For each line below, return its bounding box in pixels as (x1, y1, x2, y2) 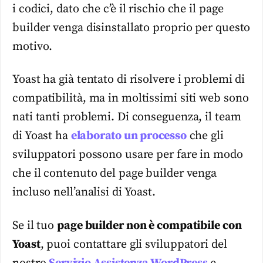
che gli (186, 129, 224, 144)
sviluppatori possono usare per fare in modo (12, 147, 243, 163)
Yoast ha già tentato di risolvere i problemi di (12, 72, 245, 87)
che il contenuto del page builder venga (12, 166, 217, 181)
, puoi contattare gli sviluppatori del (40, 237, 227, 252)
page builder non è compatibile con (57, 218, 242, 233)
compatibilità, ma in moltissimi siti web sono (12, 91, 249, 106)
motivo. (12, 39, 53, 55)
